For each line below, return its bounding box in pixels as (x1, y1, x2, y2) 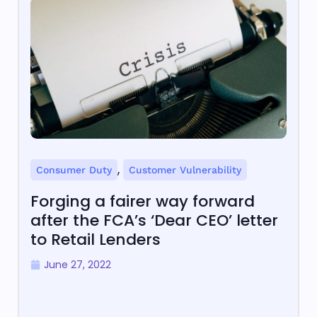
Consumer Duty (36, 164, 112, 176)
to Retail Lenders (30, 229, 161, 251)
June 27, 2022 (44, 258, 111, 272)
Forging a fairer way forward (30, 190, 255, 213)
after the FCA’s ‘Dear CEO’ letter (30, 209, 278, 232)
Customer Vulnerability (129, 164, 241, 176)
